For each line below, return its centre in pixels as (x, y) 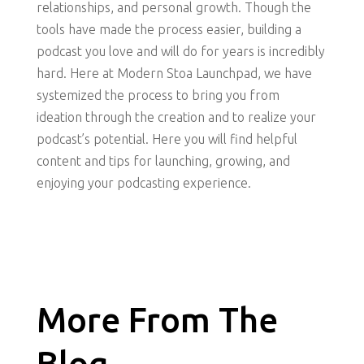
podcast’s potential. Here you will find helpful (167, 139)
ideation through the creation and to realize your (176, 117)
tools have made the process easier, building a (169, 30)
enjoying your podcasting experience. (143, 183)
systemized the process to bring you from (158, 95)
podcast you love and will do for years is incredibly (180, 52)
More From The (157, 320)
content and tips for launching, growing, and (163, 161)
